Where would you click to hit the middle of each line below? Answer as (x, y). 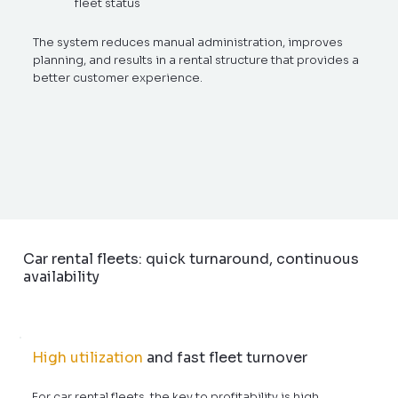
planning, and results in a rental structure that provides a (196, 60)
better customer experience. (118, 78)
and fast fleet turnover (227, 357)
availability (61, 277)
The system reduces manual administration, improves (188, 43)
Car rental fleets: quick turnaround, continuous (191, 259)
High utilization (88, 357)
